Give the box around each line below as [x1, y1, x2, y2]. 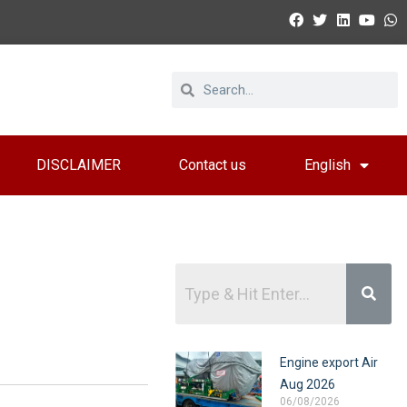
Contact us [179, 156, 246, 174]
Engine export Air [280, 355, 379, 370]
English [304, 156, 351, 174]
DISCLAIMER [36, 156, 121, 174]
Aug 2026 [280, 377, 336, 392]
